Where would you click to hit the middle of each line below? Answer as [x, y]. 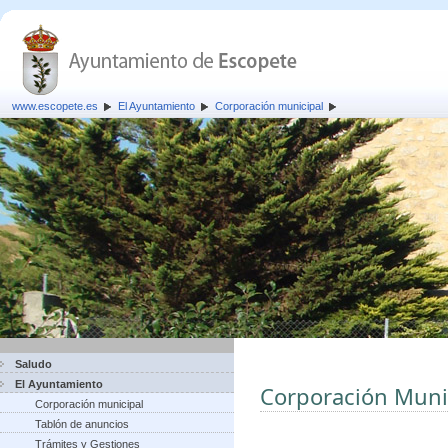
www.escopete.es [55, 106]
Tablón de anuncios [82, 424]
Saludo [33, 364]
